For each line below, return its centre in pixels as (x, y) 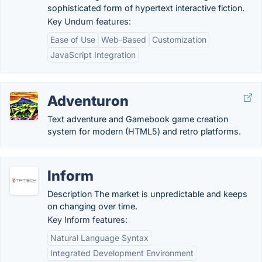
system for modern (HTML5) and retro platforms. (144, 131)
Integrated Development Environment (122, 253)
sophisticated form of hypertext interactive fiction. (146, 8)
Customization (179, 39)
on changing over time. (92, 206)
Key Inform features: (87, 220)
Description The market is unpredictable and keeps (147, 194)
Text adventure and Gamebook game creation (138, 119)
